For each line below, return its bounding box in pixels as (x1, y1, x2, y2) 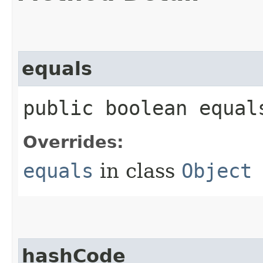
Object (181, 159, 252, 183)
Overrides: (23, 131, 124, 152)
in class (93, 159, 181, 183)
